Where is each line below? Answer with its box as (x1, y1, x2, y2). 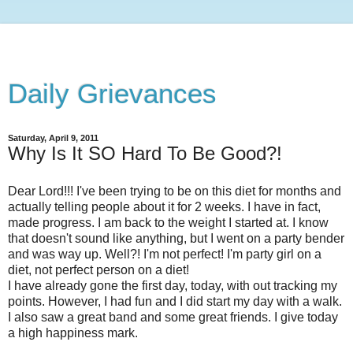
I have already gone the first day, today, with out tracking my (8, 278, 337, 292)
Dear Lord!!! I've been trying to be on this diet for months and (8, 184, 341, 198)
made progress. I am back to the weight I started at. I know (8, 215, 329, 229)
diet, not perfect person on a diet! (8, 262, 189, 277)
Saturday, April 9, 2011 (8, 133, 98, 143)
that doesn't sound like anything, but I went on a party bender (8, 231, 344, 245)
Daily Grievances (8, 79, 217, 109)
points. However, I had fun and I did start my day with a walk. (8, 294, 342, 308)
